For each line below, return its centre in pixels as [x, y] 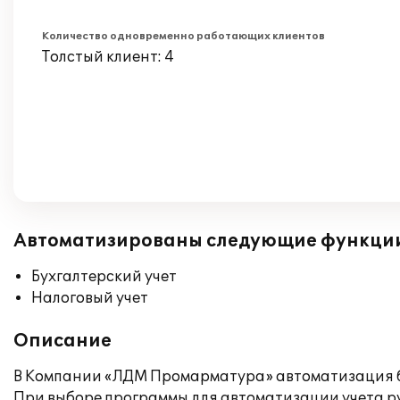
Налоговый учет [90, 298]
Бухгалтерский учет [104, 277]
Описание [62, 341]
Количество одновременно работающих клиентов [183, 36]
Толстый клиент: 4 [108, 57]
